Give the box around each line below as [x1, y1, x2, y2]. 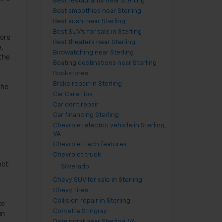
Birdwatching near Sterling [53, 50, 134, 56]
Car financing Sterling [53, 112, 119, 118]
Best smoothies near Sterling [53, 8, 141, 14]
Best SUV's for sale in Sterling [53, 29, 142, 35]
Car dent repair [53, 102, 99, 108]
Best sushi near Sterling [53, 18, 125, 25]
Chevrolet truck [53, 152, 101, 158]
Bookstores [53, 70, 88, 77]
